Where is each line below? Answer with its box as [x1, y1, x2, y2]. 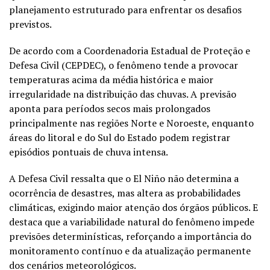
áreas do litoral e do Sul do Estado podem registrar [9, 130, 230, 144]
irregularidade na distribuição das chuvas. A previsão [9, 87, 236, 101]
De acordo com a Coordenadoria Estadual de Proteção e [9, 43, 250, 57]
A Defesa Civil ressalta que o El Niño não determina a [9, 171, 239, 185]
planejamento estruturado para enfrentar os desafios [9, 2, 242, 16]
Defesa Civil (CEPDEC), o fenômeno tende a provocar [9, 58, 238, 72]
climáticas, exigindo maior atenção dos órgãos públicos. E [9, 200, 258, 214]
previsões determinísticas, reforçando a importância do [9, 229, 251, 243]
